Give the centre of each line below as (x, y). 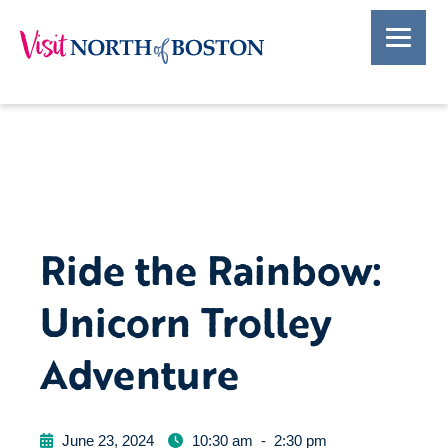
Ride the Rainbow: (211, 269)
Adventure (139, 373)
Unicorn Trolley (186, 321)
